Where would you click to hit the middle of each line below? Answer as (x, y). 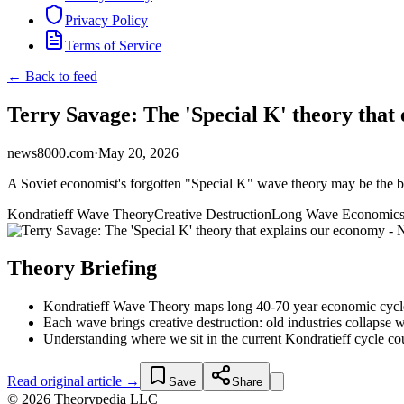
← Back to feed (52, 76)
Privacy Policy (106, 20)
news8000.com (50, 152)
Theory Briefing (82, 268)
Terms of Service (113, 45)
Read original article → (73, 381)
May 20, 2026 (138, 152)
